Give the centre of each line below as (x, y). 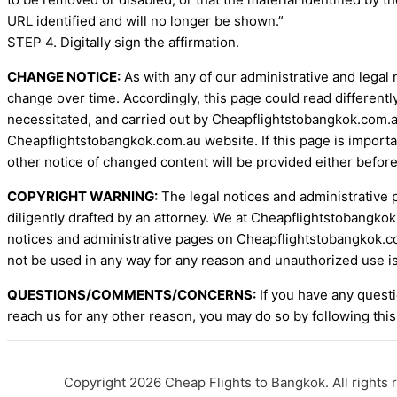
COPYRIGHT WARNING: (82, 197)
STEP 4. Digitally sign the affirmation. (123, 43)
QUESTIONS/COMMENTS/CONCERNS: (132, 295)
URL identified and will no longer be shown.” (145, 21)
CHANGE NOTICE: (64, 77)
